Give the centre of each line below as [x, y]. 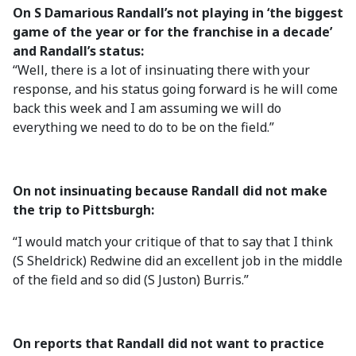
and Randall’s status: [78, 51]
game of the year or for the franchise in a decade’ [172, 32]
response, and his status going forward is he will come [175, 89]
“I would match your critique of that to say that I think [173, 242]
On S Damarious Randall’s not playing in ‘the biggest [178, 13]
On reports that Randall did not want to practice [168, 343]
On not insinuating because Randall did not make [170, 191]
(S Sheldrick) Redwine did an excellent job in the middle [178, 261]
